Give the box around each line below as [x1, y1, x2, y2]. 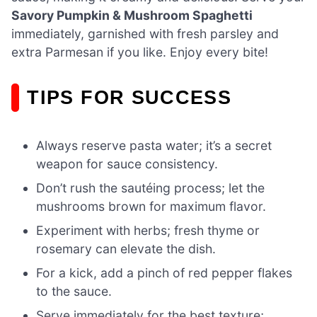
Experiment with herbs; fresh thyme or [36, 223, 260, 238]
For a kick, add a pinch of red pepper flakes [36, 265, 293, 281]
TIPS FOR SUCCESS [27, 86, 232, 108]
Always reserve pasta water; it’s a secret [36, 138, 272, 154]
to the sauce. [36, 284, 113, 299]
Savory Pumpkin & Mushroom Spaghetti [11, 7, 253, 23]
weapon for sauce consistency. [36, 156, 219, 172]
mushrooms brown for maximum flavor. [36, 199, 267, 214]
